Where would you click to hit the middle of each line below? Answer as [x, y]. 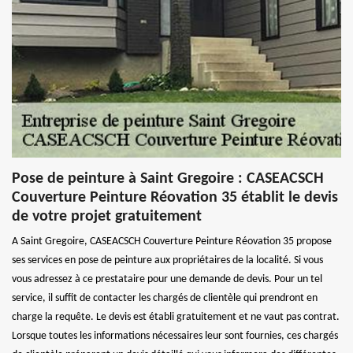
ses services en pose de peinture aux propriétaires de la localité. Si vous [167, 260]
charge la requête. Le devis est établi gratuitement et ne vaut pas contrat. [176, 317]
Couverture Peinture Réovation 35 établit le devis [175, 197]
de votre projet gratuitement [107, 216]
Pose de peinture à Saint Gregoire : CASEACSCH [168, 178]
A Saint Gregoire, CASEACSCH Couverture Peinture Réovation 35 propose [172, 241]
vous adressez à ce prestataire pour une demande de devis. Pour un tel [167, 279]
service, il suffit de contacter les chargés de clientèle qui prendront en [165, 298]
